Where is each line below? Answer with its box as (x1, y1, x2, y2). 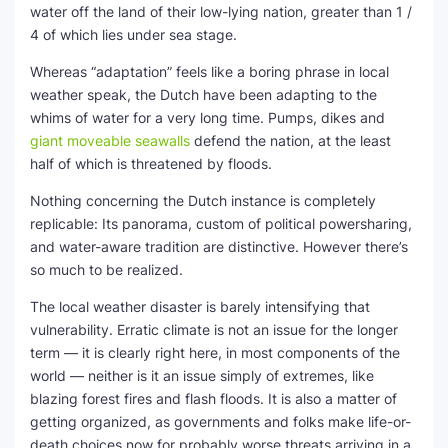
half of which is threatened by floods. (30, 155, 272, 172)
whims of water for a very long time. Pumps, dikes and (30, 109, 385, 126)
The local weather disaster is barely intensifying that (30, 298, 370, 315)
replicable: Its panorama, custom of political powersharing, (30, 215, 412, 232)
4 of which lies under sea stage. (30, 26, 237, 43)
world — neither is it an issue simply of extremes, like (30, 367, 374, 384)
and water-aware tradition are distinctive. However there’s (30, 238, 408, 255)
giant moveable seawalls (30, 132, 190, 149)
